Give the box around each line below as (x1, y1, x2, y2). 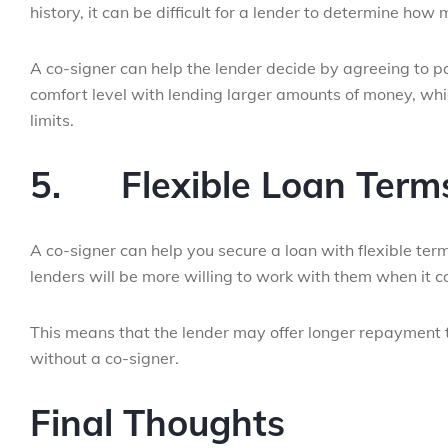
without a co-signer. (30, 348, 179, 368)
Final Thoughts (30, 400, 285, 445)
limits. (30, 110, 74, 130)
